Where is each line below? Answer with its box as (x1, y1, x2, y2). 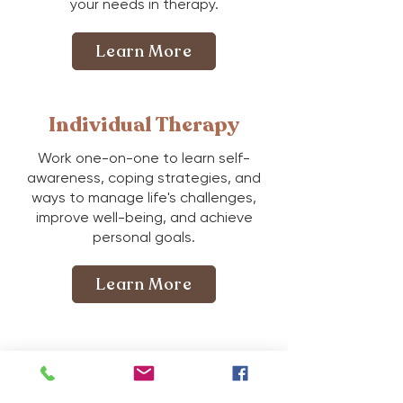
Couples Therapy (59, 355, 228, 384)
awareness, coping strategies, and (27, 168, 261, 186)
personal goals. (93, 228, 195, 246)
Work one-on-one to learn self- (38, 148, 250, 166)
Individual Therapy (49, 110, 239, 139)
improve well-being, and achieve (35, 208, 253, 226)
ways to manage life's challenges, (31, 188, 256, 206)
